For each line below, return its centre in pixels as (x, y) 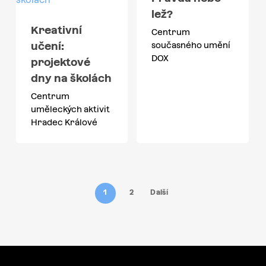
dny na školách (71, 78)
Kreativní (56, 30)
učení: (47, 46)
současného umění (191, 45)
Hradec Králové (64, 123)
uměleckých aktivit (70, 110)
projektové (60, 62)
